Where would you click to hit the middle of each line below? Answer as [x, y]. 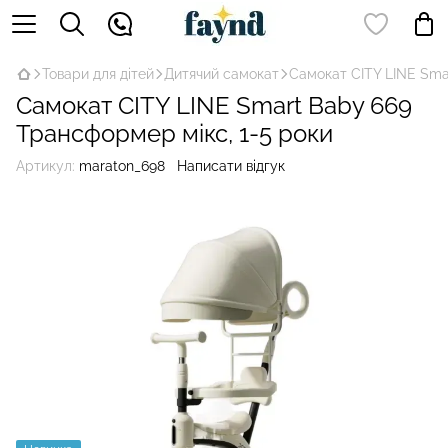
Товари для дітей [98, 74]
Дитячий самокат [221, 74]
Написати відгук [231, 166]
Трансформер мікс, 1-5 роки [174, 133]
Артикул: [45, 166]
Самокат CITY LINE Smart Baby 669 [214, 105]
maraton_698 [120, 166]
